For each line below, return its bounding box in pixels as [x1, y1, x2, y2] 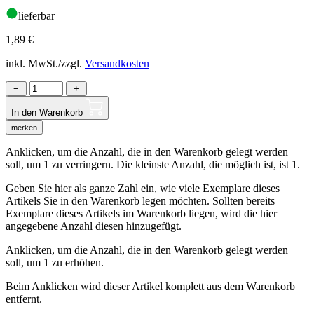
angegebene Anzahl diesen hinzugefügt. [6, 219, 182, 232]
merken [11, 123, 37, 132]
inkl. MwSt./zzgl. [6, 57, 85, 69]
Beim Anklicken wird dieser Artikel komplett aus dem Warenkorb [6, 280, 295, 292]
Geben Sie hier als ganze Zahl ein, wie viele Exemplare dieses [6, 182, 280, 194]
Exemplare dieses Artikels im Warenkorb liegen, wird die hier [6, 207, 277, 219]
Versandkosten [85, 57, 149, 69]
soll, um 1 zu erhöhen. [6, 256, 104, 268]
